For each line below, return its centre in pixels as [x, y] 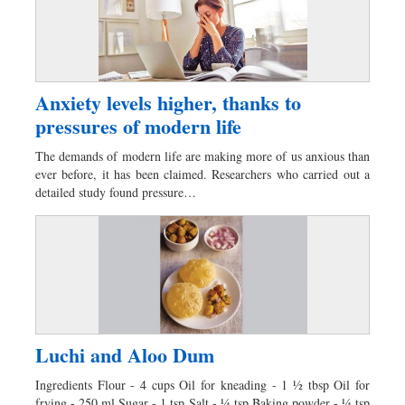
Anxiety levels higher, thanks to [168, 102]
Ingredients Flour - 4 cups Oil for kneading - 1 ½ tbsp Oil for [202, 385]
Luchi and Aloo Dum [125, 355]
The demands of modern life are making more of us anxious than [202, 155]
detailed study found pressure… [116, 192]
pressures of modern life [138, 126]
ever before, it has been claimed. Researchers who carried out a [202, 174]
